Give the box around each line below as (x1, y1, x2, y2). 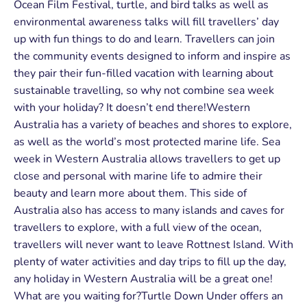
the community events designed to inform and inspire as (14, 49, 291, 64)
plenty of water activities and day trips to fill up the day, (14, 254, 286, 270)
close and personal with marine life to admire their (14, 169, 262, 184)
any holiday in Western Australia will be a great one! (14, 271, 273, 287)
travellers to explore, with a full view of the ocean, (14, 220, 262, 236)
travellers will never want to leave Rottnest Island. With (14, 237, 293, 253)
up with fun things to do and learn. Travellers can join (14, 32, 275, 47)
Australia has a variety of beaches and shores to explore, (14, 117, 292, 133)
